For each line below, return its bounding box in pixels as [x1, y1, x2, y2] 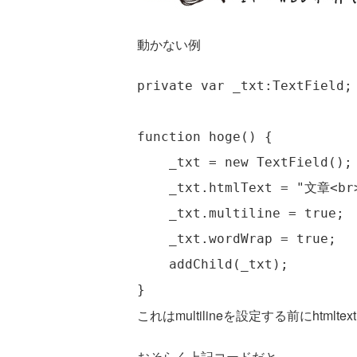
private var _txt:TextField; [137, 78, 352, 93]
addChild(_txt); [137, 257, 288, 272]
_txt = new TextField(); [137, 155, 352, 170]
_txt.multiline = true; [137, 206, 344, 221]
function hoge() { [137, 129, 273, 144]
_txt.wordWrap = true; [137, 231, 336, 246]
